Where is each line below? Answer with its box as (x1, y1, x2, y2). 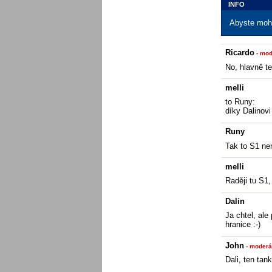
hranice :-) (225, 220, 260, 229)
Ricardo (225, 48, 254, 58)
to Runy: (225, 97, 255, 107)
